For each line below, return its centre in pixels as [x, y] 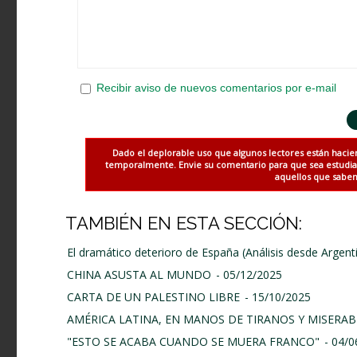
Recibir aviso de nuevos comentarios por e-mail [216, 88]
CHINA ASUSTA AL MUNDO [139, 275]
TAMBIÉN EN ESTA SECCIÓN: [184, 224]
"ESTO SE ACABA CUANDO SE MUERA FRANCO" [193, 342]
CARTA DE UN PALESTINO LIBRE [153, 297]
